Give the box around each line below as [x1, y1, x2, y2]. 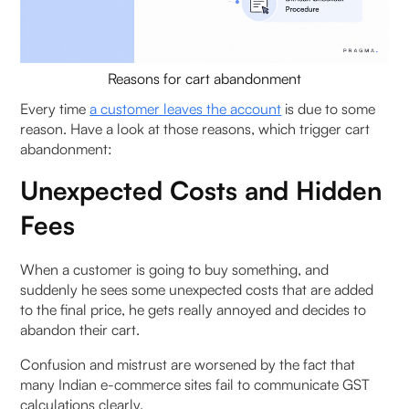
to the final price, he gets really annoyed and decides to [20, 300, 367, 320]
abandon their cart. [20, 320, 141, 340]
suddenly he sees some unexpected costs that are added [20, 280, 374, 299]
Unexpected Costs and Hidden [20, 174, 383, 207]
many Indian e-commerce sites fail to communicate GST [20, 375, 371, 394]
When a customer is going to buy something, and [20, 260, 330, 279]
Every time [20, 100, 90, 119]
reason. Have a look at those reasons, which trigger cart [20, 120, 371, 139]
